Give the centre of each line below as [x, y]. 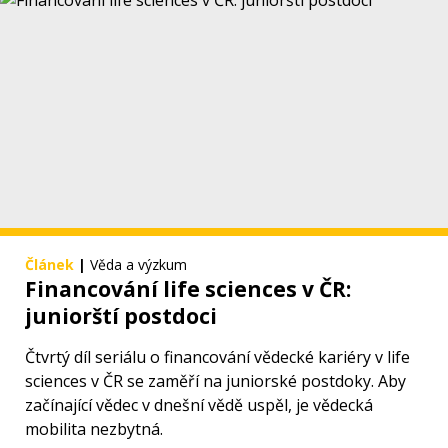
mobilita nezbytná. [94, 429]
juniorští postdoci [121, 316]
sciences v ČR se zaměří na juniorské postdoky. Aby [215, 381]
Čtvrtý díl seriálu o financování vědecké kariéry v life [217, 357]
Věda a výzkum [138, 265]
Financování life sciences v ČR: [188, 289]
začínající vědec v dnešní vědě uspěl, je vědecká [199, 405]
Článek [49, 265]
